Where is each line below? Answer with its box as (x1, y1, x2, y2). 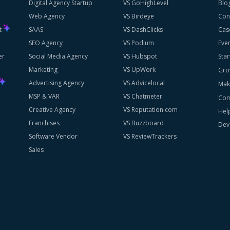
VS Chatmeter (123, 91, 163, 101)
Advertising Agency (28, 78, 84, 87)
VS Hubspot (123, 51, 158, 61)
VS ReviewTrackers (123, 131, 177, 141)
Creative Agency (28, 105, 75, 114)
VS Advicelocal (123, 78, 165, 87)
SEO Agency (28, 38, 63, 47)
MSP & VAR (28, 91, 60, 101)
